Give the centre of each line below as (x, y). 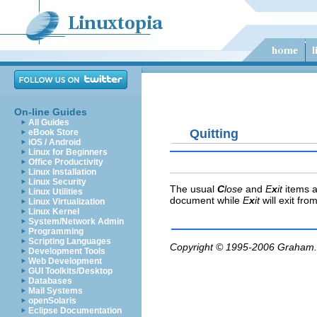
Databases (50, 281)
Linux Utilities (56, 192)
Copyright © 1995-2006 (224, 247)
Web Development (65, 261)
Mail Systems (56, 291)
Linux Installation (62, 172)
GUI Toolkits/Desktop (70, 271)
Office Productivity (66, 162)
